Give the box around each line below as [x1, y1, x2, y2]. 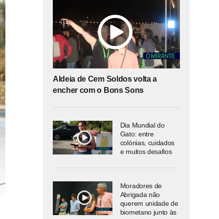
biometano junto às [120, 208, 177, 217]
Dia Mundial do [120, 121, 165, 130]
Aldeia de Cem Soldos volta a [53, 75, 157, 84]
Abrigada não [120, 191, 160, 199]
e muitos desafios [120, 148, 172, 156]
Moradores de [120, 182, 162, 190]
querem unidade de [120, 199, 178, 208]
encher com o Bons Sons [53, 86, 144, 95]
